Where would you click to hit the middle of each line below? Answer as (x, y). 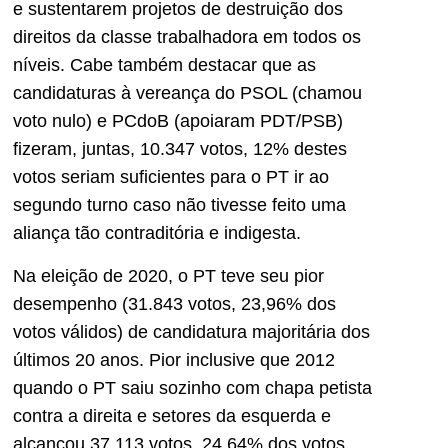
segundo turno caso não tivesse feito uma (179, 205)
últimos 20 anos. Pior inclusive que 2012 (174, 359)
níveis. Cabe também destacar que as (164, 65)
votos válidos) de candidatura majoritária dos (191, 331)
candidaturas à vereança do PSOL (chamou (187, 93)
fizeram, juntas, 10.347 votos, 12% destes (180, 149)
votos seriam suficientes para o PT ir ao (171, 177)
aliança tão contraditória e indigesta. (157, 233)
